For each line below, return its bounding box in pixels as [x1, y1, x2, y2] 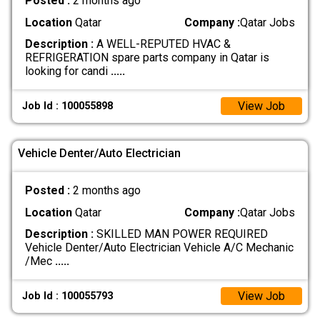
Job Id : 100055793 [22, 290, 114, 303]
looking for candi [24, 64, 111, 78]
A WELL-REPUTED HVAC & [93, 36, 231, 51]
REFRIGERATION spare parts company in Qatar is [24, 50, 269, 64]
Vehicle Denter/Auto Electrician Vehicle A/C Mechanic [24, 240, 294, 254]
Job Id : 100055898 [22, 100, 114, 113]
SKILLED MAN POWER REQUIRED [93, 226, 268, 241]
